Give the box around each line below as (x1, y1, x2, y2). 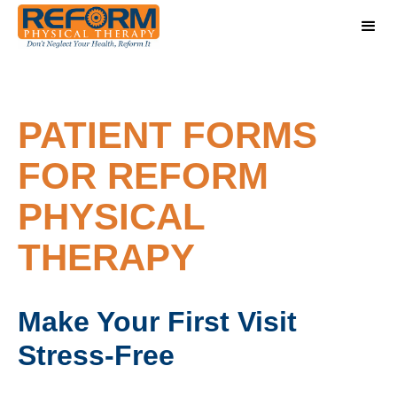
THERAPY (18, 237, 195, 278)
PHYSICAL (18, 196, 205, 237)
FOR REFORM (18, 155, 269, 197)
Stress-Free (18, 339, 175, 371)
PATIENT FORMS (18, 114, 317, 156)
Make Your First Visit (18, 306, 297, 338)
